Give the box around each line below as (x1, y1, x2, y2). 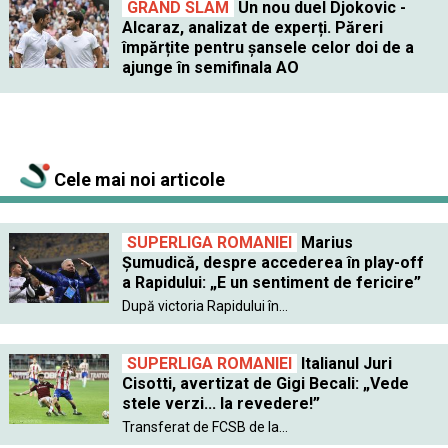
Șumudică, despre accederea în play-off (121, 252, 424, 272)
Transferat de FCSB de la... (121, 418, 288, 435)
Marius (296, 232, 353, 252)
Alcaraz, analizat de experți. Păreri (121, 17, 383, 37)
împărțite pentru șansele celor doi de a (121, 37, 414, 57)
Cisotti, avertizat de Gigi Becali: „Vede (121, 373, 409, 393)
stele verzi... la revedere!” (121, 393, 320, 413)
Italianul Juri (296, 353, 392, 373)
